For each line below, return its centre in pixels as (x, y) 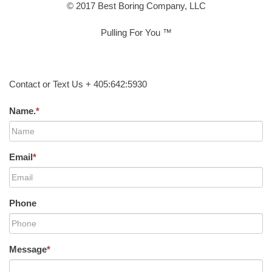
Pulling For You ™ (136, 33)
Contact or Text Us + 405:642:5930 (78, 84)
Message (28, 250)
